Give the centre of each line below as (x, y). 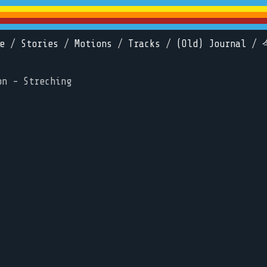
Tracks (144, 44)
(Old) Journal (211, 44)
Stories (40, 44)
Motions (93, 44)
